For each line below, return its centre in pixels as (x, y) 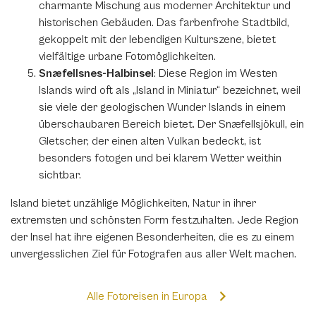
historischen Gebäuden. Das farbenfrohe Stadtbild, (164, 23)
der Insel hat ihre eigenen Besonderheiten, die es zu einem (152, 237)
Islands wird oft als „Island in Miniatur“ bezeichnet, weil (170, 90)
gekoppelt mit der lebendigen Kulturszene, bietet (157, 39)
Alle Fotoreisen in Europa (147, 297)
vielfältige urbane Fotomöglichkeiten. (127, 56)
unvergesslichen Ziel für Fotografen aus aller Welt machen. (153, 254)
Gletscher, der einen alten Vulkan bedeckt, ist (150, 141)
